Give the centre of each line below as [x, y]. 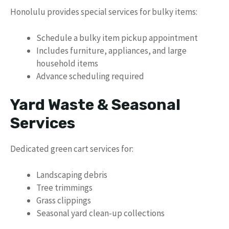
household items [67, 63]
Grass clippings [64, 200]
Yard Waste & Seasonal [95, 105]
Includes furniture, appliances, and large [111, 50]
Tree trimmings [64, 187]
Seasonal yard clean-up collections [100, 213]
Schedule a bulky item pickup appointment [117, 38]
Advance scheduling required [90, 76]
